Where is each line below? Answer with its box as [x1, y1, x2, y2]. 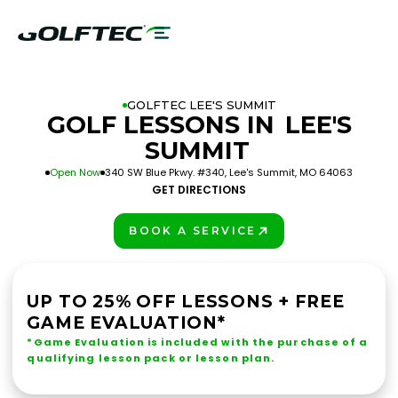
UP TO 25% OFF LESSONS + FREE [27, 291, 345, 312]
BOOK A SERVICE [129, 224, 257, 237]
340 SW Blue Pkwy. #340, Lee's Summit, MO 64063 [105, 165, 353, 179]
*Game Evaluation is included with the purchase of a [27, 335, 369, 349]
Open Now [50, 165, 100, 179]
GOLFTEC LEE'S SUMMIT [126, 98, 276, 112]
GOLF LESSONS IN [46, 110, 282, 139]
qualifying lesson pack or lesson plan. [27, 351, 275, 365]
